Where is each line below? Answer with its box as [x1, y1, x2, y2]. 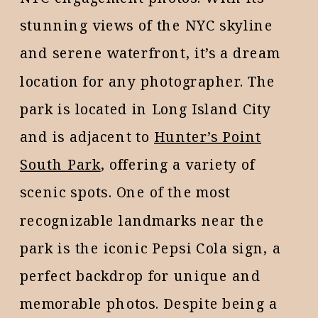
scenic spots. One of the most [20, 182, 231, 202]
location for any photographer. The [20, 71, 276, 91]
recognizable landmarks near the [20, 210, 265, 230]
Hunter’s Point [153, 127, 262, 146]
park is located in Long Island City [20, 99, 271, 119]
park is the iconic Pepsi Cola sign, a [20, 238, 281, 258]
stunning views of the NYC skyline [20, 16, 273, 35]
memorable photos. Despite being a [20, 294, 278, 313]
